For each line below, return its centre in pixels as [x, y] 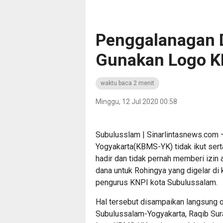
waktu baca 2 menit [127, 83]
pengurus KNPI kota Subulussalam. [157, 182]
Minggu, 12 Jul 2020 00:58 [136, 102]
